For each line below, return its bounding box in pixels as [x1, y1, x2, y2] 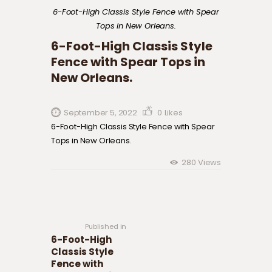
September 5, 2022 [63, 107, 137, 118]
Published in [85, 221, 127, 231]
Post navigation [51, 167, 171, 188]
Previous [126, 192, 154, 202]
